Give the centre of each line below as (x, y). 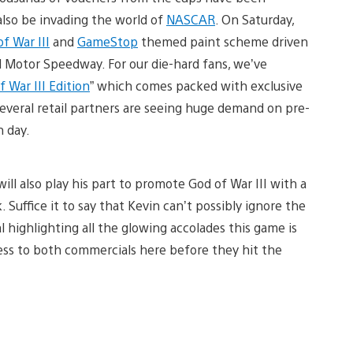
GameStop (108, 41)
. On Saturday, (255, 19)
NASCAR (191, 19)
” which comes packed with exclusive (196, 85)
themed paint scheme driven (223, 41)
